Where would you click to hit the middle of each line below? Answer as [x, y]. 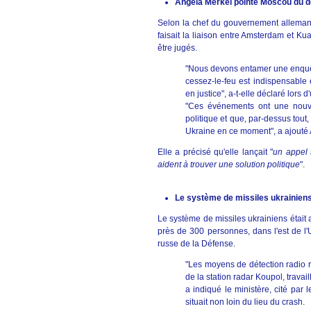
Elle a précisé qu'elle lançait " [216, 152]
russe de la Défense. [196, 244]
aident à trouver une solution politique [229, 165]
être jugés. [177, 48]
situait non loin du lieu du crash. [245, 302]
